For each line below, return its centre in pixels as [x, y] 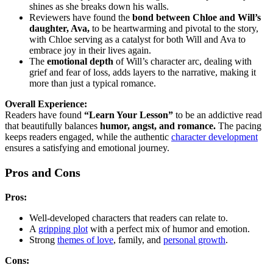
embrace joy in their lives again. [90, 51]
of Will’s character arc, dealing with [183, 62]
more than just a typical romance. [93, 83]
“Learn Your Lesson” [129, 115]
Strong [43, 240]
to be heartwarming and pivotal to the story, [174, 29]
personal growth [194, 240]
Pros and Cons [43, 173]
